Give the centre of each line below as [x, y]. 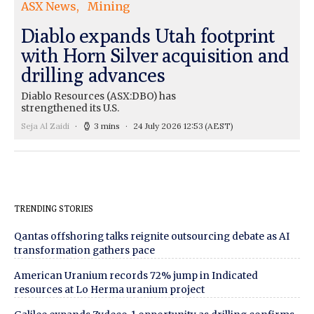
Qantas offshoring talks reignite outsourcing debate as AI [152, 236]
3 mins [107, 125]
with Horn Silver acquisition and [155, 55]
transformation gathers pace [84, 250]
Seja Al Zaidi [45, 125]
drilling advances [93, 74]
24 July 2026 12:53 [168, 125]
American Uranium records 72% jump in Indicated [136, 275]
